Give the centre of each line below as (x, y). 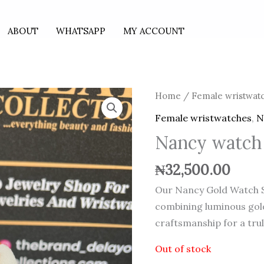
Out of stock (183, 248)
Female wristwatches (204, 118)
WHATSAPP (81, 31)
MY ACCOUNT (154, 31)
